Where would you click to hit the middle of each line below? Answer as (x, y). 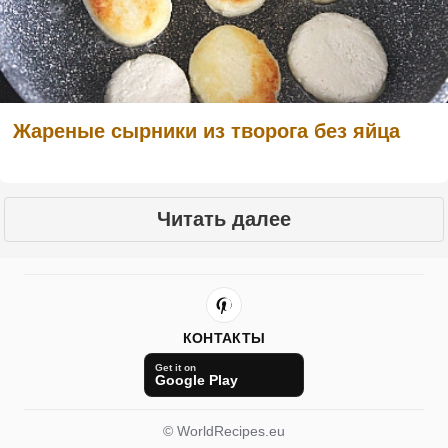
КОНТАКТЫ (224, 337)
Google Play (196, 379)
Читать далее (224, 219)
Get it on (175, 367)
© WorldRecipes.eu (224, 430)
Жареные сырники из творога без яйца (206, 130)
